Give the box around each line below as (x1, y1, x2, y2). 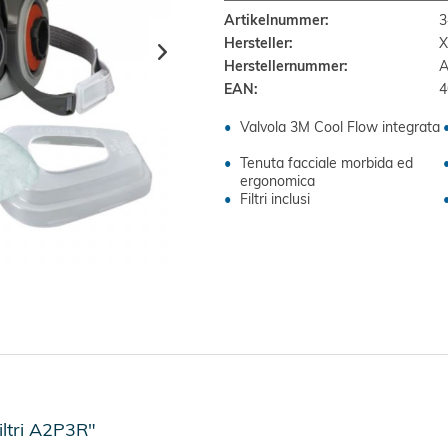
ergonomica (239, 172, 315, 191)
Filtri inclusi (239, 190, 310, 209)
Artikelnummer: (223, 11, 329, 30)
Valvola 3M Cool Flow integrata (239, 118, 440, 137)
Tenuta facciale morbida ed (239, 154, 413, 173)
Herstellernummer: (223, 57, 348, 76)
